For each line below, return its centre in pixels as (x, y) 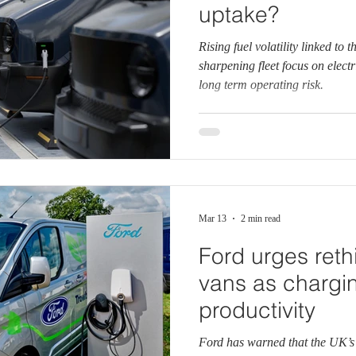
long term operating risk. (261, 84)
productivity (257, 310)
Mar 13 (213, 218)
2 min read (261, 218)
